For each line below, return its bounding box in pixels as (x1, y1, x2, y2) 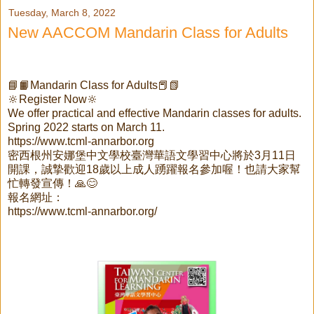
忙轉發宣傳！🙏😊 (8, 177, 97, 189)
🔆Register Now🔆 (8, 93, 98, 105)
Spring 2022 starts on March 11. (8, 121, 165, 133)
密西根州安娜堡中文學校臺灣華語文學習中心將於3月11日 (8, 149, 296, 161)
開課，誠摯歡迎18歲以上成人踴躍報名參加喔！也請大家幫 (8, 163, 301, 175)
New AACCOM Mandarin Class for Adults (8, 24, 288, 42)
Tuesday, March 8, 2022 (8, 7, 116, 19)
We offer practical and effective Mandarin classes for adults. (8, 107, 301, 119)
